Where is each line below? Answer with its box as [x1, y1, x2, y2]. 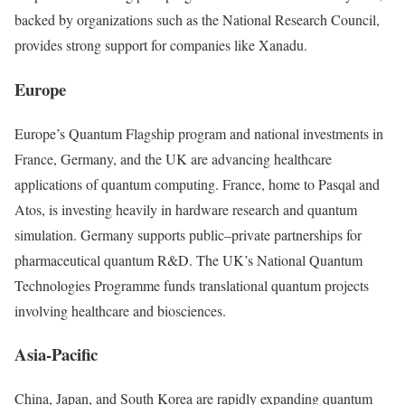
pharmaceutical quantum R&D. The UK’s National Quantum [14, 250, 363, 269]
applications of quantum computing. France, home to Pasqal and [14, 174, 380, 193]
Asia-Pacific [14, 342, 98, 367]
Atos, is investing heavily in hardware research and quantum [14, 199, 357, 219]
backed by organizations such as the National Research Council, [14, 10, 380, 30]
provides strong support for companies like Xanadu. [14, 35, 307, 55]
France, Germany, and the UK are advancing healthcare [14, 148, 332, 168]
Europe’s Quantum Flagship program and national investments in [14, 123, 383, 143]
